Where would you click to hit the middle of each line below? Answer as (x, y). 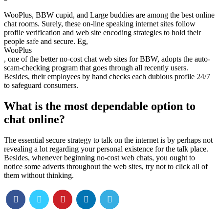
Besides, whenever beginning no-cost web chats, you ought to (99, 157)
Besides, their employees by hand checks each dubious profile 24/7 (107, 76)
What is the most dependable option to (100, 106)
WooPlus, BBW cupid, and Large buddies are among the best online (109, 15)
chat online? (34, 119)
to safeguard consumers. (41, 85)
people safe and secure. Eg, (46, 41)
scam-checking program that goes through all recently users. (96, 67)
